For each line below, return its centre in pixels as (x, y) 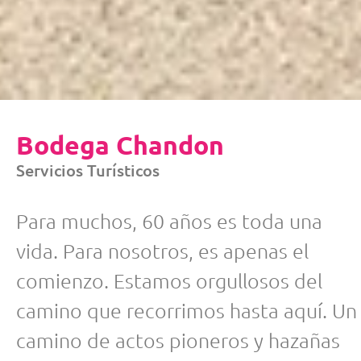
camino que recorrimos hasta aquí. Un (187, 310)
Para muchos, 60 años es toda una (169, 220)
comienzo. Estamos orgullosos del (169, 280)
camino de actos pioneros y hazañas (178, 340)
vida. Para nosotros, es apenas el (162, 250)
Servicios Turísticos (88, 170)
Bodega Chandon (120, 145)
